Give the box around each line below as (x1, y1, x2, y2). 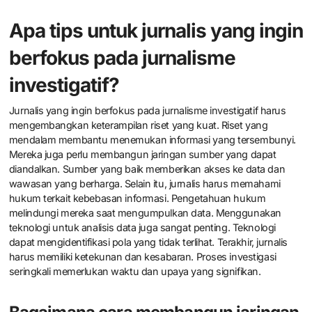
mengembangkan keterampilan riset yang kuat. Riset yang (8, 119, 268, 132)
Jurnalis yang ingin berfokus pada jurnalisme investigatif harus (8, 104, 286, 117)
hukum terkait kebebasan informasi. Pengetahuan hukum (8, 192, 266, 205)
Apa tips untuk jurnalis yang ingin (8, 18, 303, 42)
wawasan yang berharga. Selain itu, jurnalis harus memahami (8, 178, 281, 190)
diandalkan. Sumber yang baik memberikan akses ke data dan (8, 163, 286, 175)
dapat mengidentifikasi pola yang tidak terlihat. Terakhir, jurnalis (8, 236, 288, 249)
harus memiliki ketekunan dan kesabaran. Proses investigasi (8, 251, 276, 263)
